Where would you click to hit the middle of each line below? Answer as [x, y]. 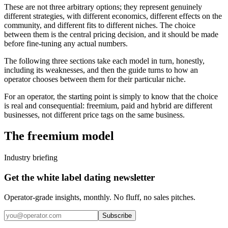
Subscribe [117, 215]
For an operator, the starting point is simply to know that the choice [111, 96]
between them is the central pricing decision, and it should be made [111, 34]
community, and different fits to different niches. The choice [100, 25]
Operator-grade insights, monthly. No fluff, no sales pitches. [100, 197]
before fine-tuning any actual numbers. [66, 43]
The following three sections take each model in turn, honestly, [104, 61]
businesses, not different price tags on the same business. [94, 115]
